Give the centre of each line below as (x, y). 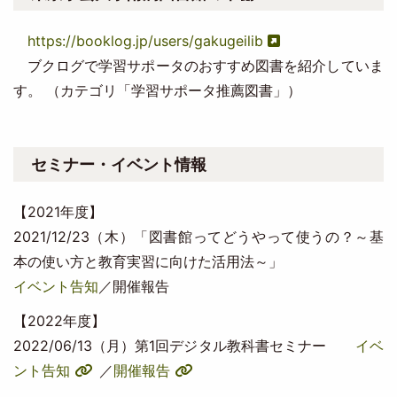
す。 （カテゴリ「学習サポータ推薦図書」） (157, 90)
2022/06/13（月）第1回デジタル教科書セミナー (184, 345)
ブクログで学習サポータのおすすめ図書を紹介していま (198, 65)
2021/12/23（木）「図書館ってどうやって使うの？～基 (198, 236)
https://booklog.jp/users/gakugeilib (145, 40)
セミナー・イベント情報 (118, 164)
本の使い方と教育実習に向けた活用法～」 (148, 261)
